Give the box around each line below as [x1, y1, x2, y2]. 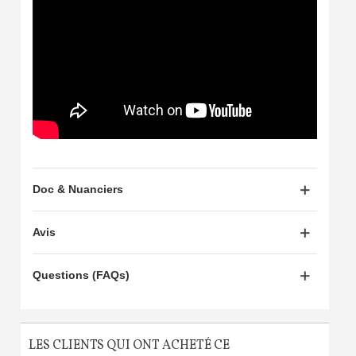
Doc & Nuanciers [32, 183, 123, 196]
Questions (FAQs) [32, 269, 130, 282]
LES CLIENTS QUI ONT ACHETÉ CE [28, 336, 230, 354]
